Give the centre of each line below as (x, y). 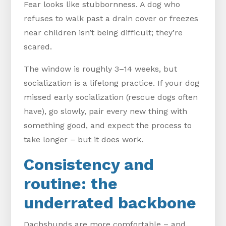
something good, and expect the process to (108, 126)
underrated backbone (110, 203)
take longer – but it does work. (84, 140)
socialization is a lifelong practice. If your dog (112, 83)
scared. (38, 47)
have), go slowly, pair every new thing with (106, 111)
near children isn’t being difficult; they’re (103, 33)
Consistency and (89, 165)
